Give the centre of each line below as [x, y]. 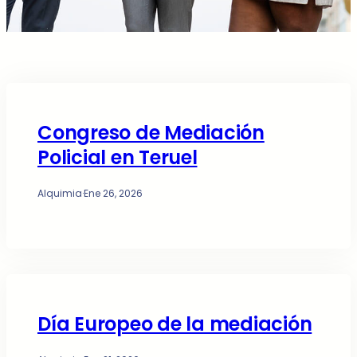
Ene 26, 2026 [113, 193]
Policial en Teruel [118, 157]
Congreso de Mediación [151, 133]
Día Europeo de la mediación [175, 324]
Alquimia [60, 193]
